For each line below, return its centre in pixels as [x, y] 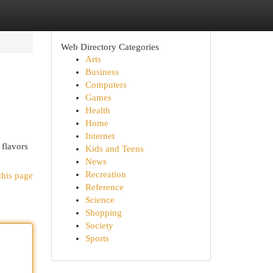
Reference [104, 187]
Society [99, 225]
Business [102, 72]
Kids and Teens [114, 149]
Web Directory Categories [110, 47]
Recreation [105, 174]
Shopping [103, 213]
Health [97, 110]
